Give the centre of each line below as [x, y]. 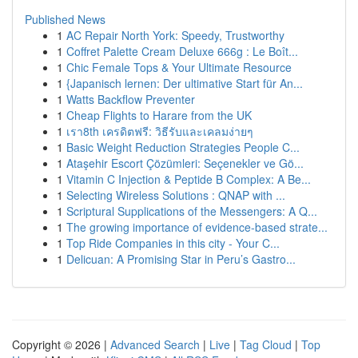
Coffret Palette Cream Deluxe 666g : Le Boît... [182, 51]
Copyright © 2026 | [61, 344]
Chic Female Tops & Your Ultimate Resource [179, 67]
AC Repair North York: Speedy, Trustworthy [175, 35]
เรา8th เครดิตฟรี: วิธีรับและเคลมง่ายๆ [160, 131]
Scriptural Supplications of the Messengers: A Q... [192, 211]
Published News [65, 19]
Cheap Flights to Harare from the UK [159, 115]
